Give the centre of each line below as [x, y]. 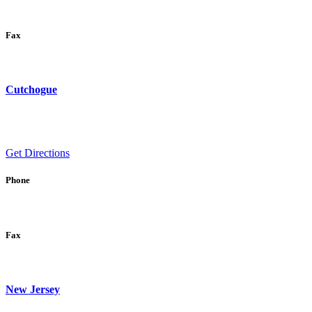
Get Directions [38, 153]
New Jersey [33, 290]
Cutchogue [31, 90]
